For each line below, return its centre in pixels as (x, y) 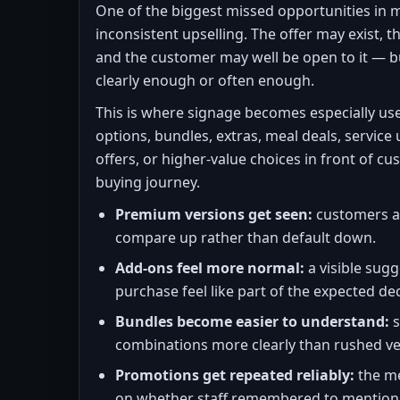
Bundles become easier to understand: (252, 321)
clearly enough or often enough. (205, 80)
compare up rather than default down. (246, 237)
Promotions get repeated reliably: (235, 375)
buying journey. (148, 182)
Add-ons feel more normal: (210, 268)
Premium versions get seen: (214, 214)
